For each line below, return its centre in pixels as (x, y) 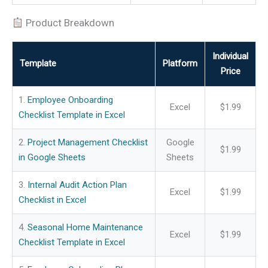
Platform (180, 64)
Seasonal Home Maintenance (85, 228)
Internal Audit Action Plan (77, 185)
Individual (230, 57)
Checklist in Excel (52, 200)
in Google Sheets (52, 158)
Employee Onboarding (70, 100)
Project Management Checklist (88, 143)
